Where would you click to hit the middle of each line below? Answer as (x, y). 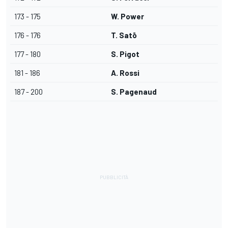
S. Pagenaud (134, 92)
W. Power (127, 17)
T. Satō (124, 35)
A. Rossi (125, 73)
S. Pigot (125, 54)
